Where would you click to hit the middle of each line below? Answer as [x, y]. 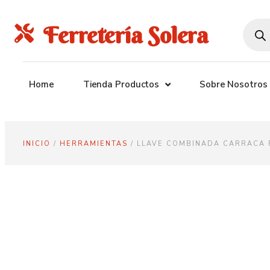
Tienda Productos [121, 84]
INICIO [37, 144]
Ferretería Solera [126, 35]
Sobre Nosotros [234, 84]
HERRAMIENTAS [94, 144]
